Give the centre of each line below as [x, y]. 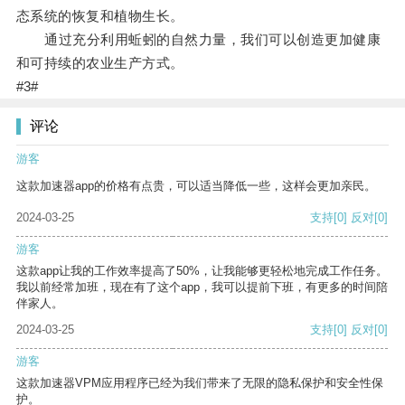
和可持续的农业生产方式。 [100, 63]
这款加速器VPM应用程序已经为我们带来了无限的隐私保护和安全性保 [200, 383]
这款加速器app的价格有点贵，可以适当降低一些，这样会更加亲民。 [196, 186]
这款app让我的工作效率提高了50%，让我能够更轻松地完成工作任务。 [202, 271]
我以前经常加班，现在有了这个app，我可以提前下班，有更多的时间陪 [202, 287]
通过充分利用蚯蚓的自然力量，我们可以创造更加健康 [198, 40]
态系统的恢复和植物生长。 [100, 16]
